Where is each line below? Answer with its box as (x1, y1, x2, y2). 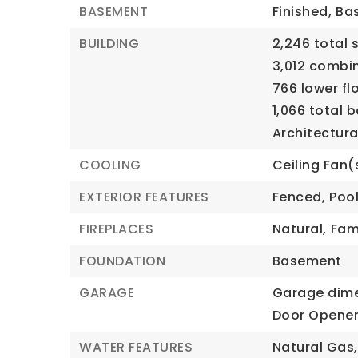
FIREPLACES (79, 220, 153, 238)
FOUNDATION (79, 252, 165, 270)
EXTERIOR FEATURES (79, 188, 209, 206)
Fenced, (272, 188, 326, 206)
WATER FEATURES (79, 338, 193, 356)
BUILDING (79, 34, 139, 53)
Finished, (272, 2, 332, 21)
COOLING (79, 156, 141, 174)
